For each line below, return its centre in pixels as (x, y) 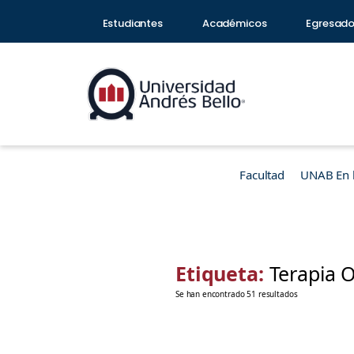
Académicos (234, 23)
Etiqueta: (222, 273)
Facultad (262, 175)
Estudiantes (132, 23)
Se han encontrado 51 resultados (237, 294)
